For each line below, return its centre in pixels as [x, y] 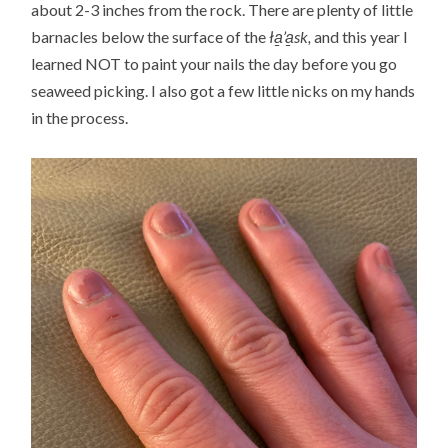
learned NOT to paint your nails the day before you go [214, 63]
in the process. [80, 117]
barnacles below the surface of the [150, 36]
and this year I [360, 36]
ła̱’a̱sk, [290, 36]
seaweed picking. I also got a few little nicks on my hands [223, 90]
